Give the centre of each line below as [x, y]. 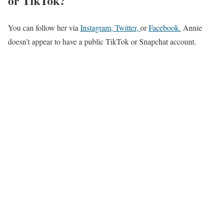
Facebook [164, 27]
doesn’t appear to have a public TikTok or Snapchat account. [102, 41]
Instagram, [98, 27]
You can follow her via [44, 27]
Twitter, [128, 27]
